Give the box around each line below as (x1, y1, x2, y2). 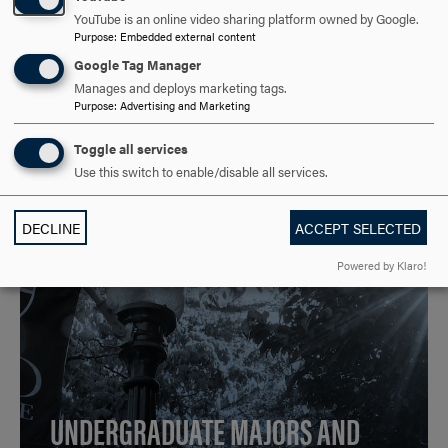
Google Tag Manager (74, 56, 201, 75)
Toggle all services (74, 139, 188, 158)
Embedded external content (120, 28, 256, 45)
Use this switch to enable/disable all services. (74, 162, 328, 181)
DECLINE (21, 217, 80, 238)
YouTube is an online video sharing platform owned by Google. (74, 10, 419, 29)
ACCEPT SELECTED (295, 217, 422, 238)
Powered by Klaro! (337, 257, 426, 273)
